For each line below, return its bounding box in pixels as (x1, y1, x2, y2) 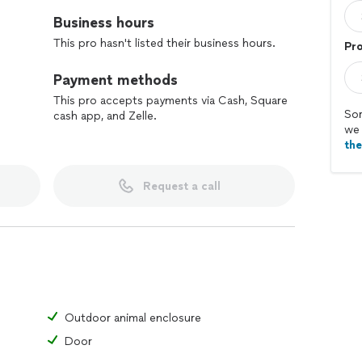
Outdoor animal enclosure (65, 311, 201, 325)
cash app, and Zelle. (53, 109, 157, 123)
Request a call (142, 179, 221, 193)
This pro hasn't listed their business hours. (53, 36, 276, 50)
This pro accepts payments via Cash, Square (53, 94, 288, 107)
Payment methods (53, 71, 178, 89)
